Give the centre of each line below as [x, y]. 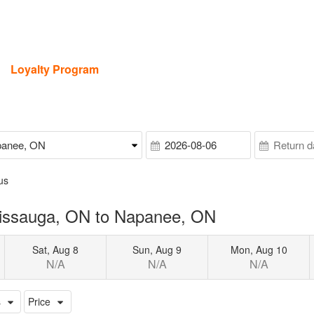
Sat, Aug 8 [56, 249]
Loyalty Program [55, 69]
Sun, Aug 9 [157, 249]
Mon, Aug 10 [259, 249]
